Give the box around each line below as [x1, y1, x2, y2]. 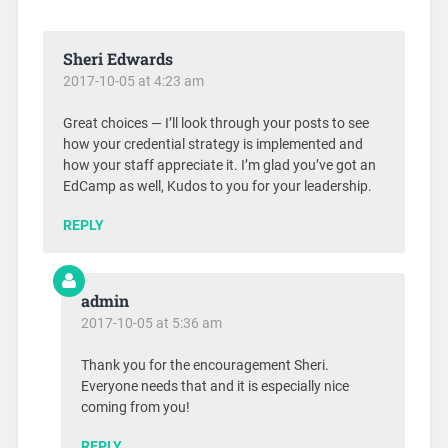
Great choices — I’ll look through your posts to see [62, 114, 369, 132]
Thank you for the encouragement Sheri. [80, 356, 329, 374]
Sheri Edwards [62, 47, 173, 69]
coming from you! [80, 398, 190, 416]
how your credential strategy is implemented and [62, 135, 363, 153]
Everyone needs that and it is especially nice [80, 377, 349, 395]
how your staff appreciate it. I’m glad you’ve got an [62, 156, 376, 174]
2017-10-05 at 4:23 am [62, 72, 204, 89]
